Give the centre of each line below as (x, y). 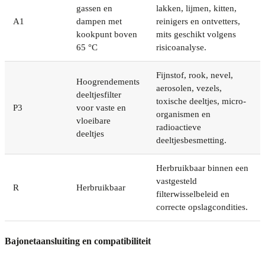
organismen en (183, 114)
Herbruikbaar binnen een (202, 168)
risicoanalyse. (181, 47)
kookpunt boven (107, 34)
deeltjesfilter (99, 94)
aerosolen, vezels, (189, 88)
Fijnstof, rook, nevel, (195, 75)
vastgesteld (177, 181)
